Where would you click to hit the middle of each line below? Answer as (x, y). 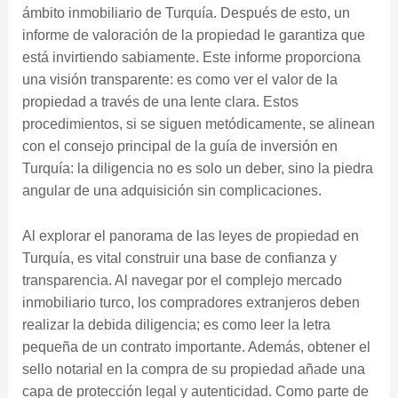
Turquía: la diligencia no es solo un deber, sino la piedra (197, 169)
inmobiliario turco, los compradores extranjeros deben (191, 303)
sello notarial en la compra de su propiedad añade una (193, 370)
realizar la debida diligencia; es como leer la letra (176, 325)
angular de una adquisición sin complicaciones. (171, 191)
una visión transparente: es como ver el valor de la (179, 80)
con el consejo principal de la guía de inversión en (179, 147)
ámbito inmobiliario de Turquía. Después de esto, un (186, 13)
